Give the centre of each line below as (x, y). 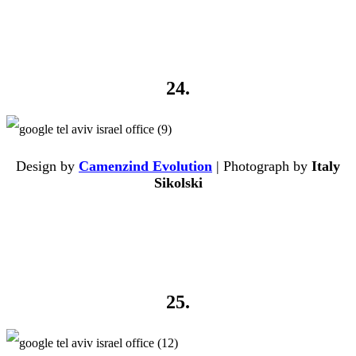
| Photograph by (262, 166)
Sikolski (178, 183)
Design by (47, 166)
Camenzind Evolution (145, 166)
